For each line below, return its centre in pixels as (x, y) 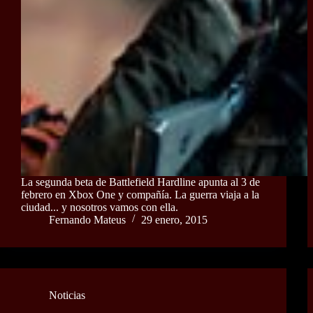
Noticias (67, 295)
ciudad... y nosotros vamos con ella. (100, 207)
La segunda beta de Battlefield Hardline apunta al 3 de (140, 182)
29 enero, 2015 (174, 219)
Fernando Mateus (87, 219)
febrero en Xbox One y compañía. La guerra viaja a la (140, 194)
